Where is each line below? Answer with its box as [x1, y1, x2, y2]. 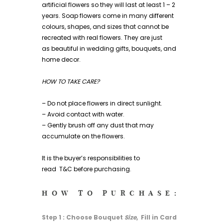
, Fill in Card [136, 213, 177, 222]
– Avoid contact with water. [42, 110, 124, 118]
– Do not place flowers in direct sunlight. [42, 99, 162, 108]
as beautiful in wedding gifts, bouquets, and [42, 44, 176, 53]
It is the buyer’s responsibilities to [42, 154, 140, 163]
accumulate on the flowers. [42, 131, 125, 140]
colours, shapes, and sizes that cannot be [42, 22, 169, 31]
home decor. [42, 55, 81, 64]
